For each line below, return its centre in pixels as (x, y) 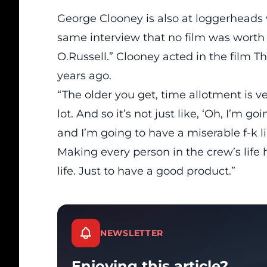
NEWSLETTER (132, 233)
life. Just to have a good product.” (146, 171)
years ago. (84, 76)
